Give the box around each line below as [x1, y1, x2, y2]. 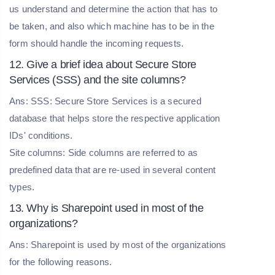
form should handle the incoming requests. [9, 37, 184, 48]
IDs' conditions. [9, 130, 76, 141]
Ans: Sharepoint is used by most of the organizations [9, 239, 227, 250]
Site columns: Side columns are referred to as [9, 147, 198, 158]
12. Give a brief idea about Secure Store [9, 58, 197, 71]
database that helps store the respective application [9, 112, 220, 123]
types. [9, 181, 35, 192]
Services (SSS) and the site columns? [9, 73, 186, 86]
